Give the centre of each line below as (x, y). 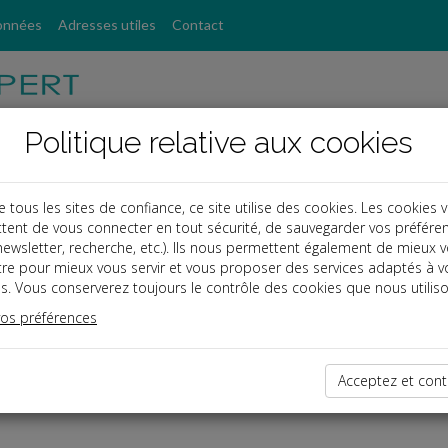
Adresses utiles (107, 24)
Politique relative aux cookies (218, 142)
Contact (198, 24)
